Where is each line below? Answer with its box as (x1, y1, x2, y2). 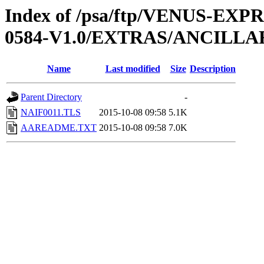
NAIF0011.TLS (21, 107, 81, 118)
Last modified (105, 64, 160, 74)
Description (190, 64, 236, 74)
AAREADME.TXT (21, 123, 97, 133)
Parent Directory (21, 92, 82, 103)
